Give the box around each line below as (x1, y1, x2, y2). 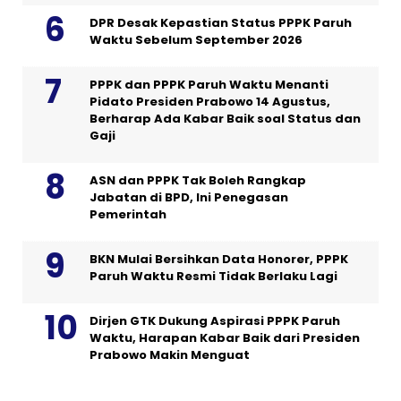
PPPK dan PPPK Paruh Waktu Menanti (90, 76, 328, 94)
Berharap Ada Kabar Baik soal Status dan (90, 110, 361, 128)
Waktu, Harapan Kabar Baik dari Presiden (90, 329, 360, 347)
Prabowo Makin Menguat (90, 346, 250, 364)
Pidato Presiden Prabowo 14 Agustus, (90, 93, 330, 111)
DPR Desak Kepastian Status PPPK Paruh (90, 14, 352, 32)
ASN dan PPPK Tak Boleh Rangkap (90, 172, 306, 190)
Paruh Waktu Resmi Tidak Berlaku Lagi (90, 268, 337, 286)
